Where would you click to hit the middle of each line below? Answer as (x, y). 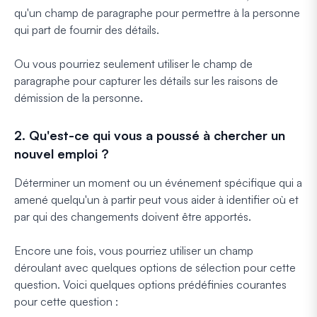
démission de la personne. (79, 97)
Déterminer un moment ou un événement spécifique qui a (158, 182)
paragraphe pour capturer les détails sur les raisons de (146, 80)
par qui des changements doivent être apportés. (133, 216)
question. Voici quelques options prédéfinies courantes (150, 284)
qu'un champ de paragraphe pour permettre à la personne (157, 12)
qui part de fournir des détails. (87, 29)
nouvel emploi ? (62, 153)
